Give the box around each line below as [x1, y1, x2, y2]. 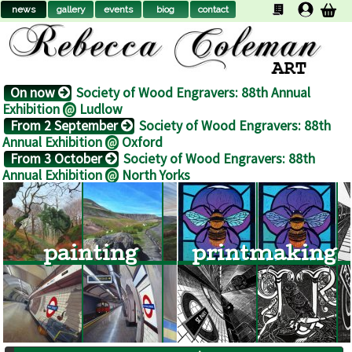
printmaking [192, 244, 337, 266]
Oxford [119, 133, 163, 151]
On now [10, 83, 58, 101]
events [104, 4, 134, 15]
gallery [56, 4, 86, 15]
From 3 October [10, 149, 105, 167]
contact [197, 4, 229, 15]
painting [42, 244, 137, 266]
